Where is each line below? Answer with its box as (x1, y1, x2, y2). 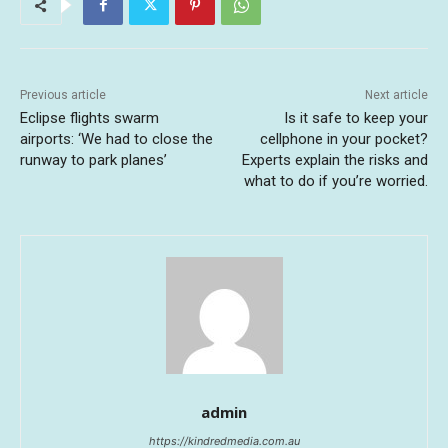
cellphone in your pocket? (259, 130, 428, 149)
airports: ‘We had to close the (20, 130, 213, 149)
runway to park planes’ (20, 151, 167, 170)
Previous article (20, 88, 106, 103)
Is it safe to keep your (283, 109, 428, 128)
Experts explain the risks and (241, 151, 428, 170)
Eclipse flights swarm (20, 109, 159, 128)
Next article (364, 88, 428, 103)
